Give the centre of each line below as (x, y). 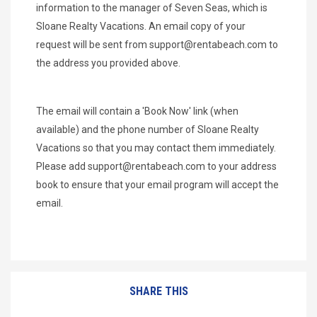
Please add (62, 167)
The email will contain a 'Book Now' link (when (137, 111)
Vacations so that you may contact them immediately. (156, 148)
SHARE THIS (158, 292)
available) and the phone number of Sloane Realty (148, 130)
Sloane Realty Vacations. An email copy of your (141, 27)
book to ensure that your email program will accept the (157, 185)
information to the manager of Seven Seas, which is (152, 8)
